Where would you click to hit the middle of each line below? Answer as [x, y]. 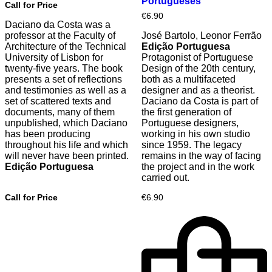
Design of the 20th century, [198, 69]
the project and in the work [198, 167]
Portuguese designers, [190, 123]
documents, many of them [60, 112]
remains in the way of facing [201, 156]
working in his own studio [195, 134]
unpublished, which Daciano [66, 123]
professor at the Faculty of [60, 36]
